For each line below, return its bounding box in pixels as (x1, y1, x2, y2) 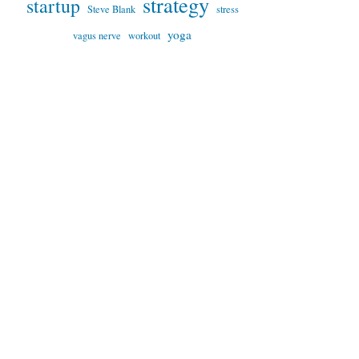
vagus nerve (73, 29, 121, 42)
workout (128, 29, 160, 42)
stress (216, 2, 239, 16)
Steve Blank (87, 2, 135, 16)
